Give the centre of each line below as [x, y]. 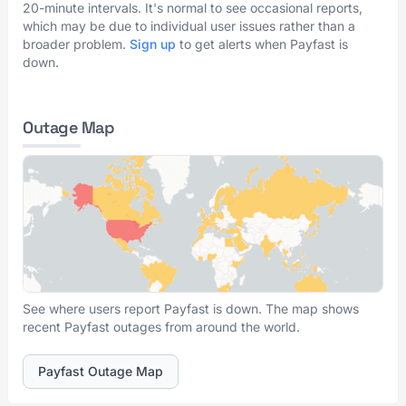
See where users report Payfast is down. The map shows [191, 309]
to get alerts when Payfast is [262, 44]
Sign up [153, 44]
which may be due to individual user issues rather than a [189, 26]
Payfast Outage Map [101, 371]
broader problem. [76, 44]
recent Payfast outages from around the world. [161, 327]
